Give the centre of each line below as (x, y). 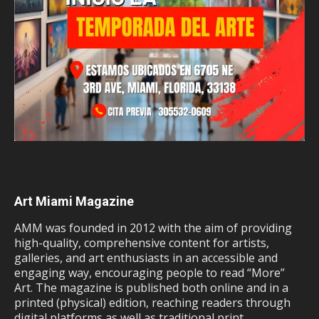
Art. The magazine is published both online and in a (151, 287)
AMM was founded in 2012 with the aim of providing (153, 228)
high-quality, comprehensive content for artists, (142, 242)
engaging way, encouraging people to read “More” (150, 272)
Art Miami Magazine (74, 201)
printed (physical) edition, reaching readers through (152, 302)
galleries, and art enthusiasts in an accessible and (146, 257)
